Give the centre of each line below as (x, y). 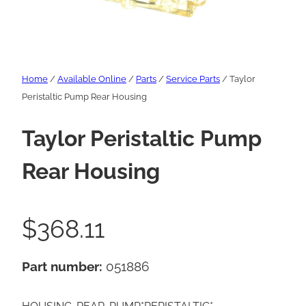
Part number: (64, 267)
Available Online (92, 79)
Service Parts (193, 79)
